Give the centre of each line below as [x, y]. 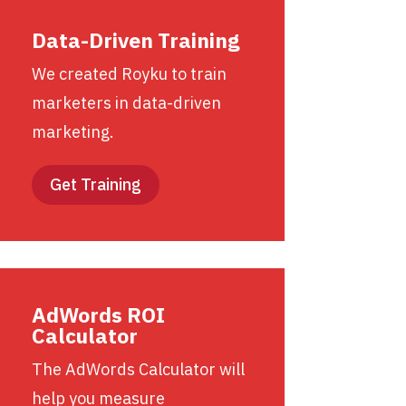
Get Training [95, 184]
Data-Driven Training [135, 39]
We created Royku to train [129, 73]
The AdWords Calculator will [138, 369]
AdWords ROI [98, 314]
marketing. [72, 131]
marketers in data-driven [126, 102]
